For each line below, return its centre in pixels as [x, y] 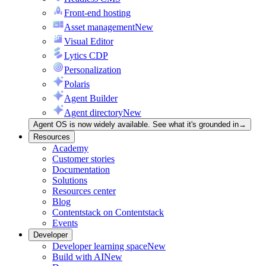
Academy [70, 148]
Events [65, 223]
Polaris [77, 84]
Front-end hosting [97, 13]
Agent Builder [91, 99]
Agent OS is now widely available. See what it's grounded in [136, 125]
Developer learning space [100, 246]
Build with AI [78, 257]
